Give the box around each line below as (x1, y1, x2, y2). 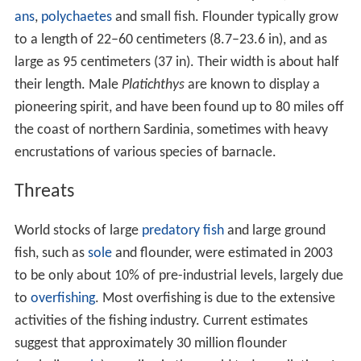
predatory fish (141, 223, 224, 239)
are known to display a (184, 77, 320, 93)
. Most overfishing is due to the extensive (94, 291, 335, 307)
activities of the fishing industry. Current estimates (14, 313, 308, 330)
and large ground (223, 223, 326, 239)
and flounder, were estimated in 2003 (111, 246, 333, 262)
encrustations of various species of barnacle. (14, 145, 276, 161)
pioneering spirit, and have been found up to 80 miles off (14, 100, 344, 116)
